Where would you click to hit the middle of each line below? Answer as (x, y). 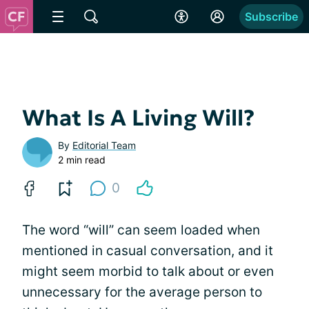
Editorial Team (104, 145)
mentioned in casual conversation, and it (148, 251)
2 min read (82, 160)
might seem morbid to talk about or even (148, 271)
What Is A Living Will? (138, 118)
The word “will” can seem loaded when (141, 230)
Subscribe (271, 17)
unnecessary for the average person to (142, 292)
